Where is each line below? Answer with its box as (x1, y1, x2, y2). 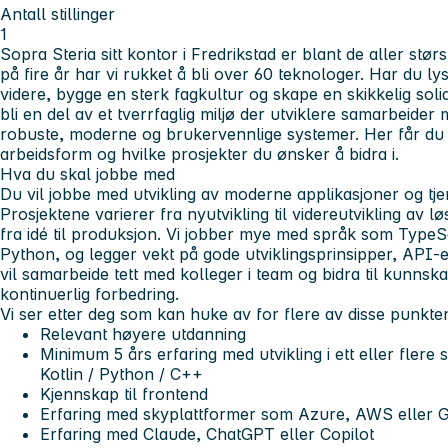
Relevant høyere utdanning (40, 323, 246, 344)
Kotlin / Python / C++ (40, 363, 203, 384)
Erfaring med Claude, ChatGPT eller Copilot (40, 423, 374, 444)
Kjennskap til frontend (40, 383, 208, 404)
